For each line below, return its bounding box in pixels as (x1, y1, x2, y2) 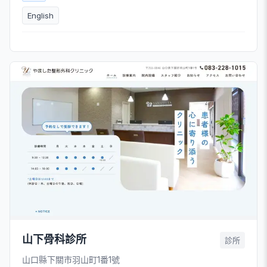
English (27, 10, 54, 20)
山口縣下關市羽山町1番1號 (22, 254, 120, 265)
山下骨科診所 (22, 233, 86, 246)
